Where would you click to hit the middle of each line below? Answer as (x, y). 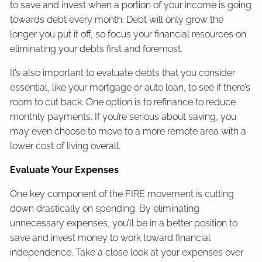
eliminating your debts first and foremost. (98, 49)
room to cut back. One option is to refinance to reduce (123, 102)
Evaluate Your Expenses (65, 170)
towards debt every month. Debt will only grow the (117, 19)
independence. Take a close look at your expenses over (127, 252)
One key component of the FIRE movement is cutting (122, 194)
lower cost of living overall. (65, 146)
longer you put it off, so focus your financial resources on (128, 34)
